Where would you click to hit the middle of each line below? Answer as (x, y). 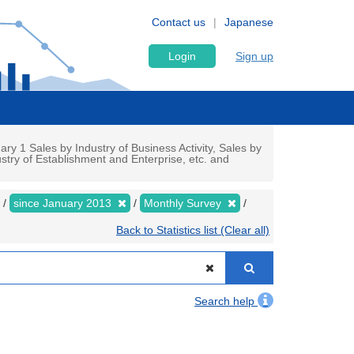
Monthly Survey (184, 203)
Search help (226, 301)
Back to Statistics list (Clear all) (193, 230)
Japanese (249, 22)
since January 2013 (64, 203)
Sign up (254, 56)
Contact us (179, 22)
